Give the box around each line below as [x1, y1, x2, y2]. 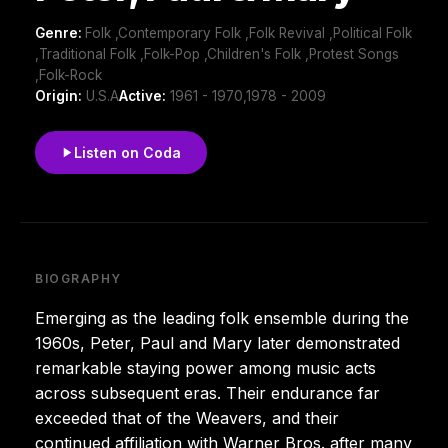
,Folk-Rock [35, 66, 102, 83]
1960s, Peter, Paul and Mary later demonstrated [35, 332, 400, 353]
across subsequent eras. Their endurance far [35, 382, 380, 403]
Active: [119, 87, 166, 104]
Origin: [35, 87, 82, 104]
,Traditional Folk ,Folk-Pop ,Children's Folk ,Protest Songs [35, 45, 399, 62]
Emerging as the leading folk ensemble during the [35, 307, 409, 328]
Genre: [35, 24, 85, 41]
